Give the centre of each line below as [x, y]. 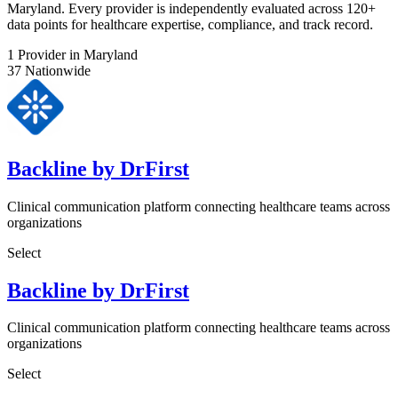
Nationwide [56, 70]
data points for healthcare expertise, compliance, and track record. [190, 24]
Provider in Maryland [76, 54]
